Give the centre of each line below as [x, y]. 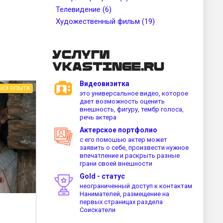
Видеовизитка [105, 83]
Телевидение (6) [84, 9]
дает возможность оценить [122, 101]
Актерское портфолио [118, 130]
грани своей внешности [116, 163]
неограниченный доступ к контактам [136, 186]
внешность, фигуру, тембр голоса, [132, 109]
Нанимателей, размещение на [124, 194]
